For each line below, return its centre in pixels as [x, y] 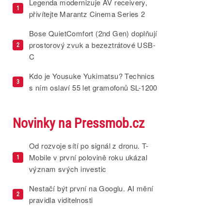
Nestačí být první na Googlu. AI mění [91, 188]
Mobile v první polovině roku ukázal [88, 157]
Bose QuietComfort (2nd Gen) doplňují [93, 33]
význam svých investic [68, 169]
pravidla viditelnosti [61, 200]
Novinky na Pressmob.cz [78, 123]
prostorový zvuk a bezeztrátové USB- [92, 45]
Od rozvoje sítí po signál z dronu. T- [89, 146]
